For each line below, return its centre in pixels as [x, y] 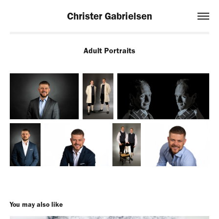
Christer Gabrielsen [109, 16]
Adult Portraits [109, 51]
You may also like [36, 204]
